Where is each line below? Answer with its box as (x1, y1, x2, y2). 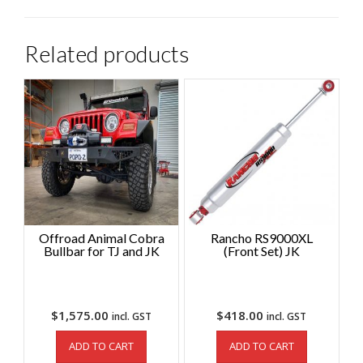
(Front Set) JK (223, 243, 300, 259)
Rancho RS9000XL (210, 230, 313, 246)
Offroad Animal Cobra (38, 230, 164, 246)
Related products (24, 40, 190, 68)
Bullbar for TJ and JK (43, 243, 160, 259)
